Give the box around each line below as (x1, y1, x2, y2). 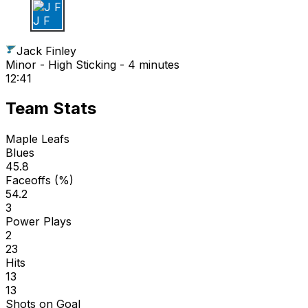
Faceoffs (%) (5, 173, 74, 188)
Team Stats (5, 98, 96, 119)
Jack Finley (16, 43, 76, 58)
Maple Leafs (5, 132, 69, 146)
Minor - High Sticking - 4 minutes (5, 57, 179, 71)
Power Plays (5, 214, 71, 229)
